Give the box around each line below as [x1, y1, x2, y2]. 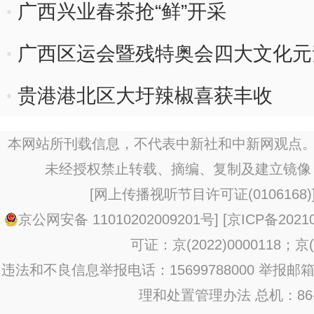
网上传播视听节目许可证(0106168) [94, 186, 312, 202]
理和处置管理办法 [139, 287, 251, 303]
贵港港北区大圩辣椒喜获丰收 [18, 85, 273, 107]
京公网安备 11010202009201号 [18, 212, 214, 227]
